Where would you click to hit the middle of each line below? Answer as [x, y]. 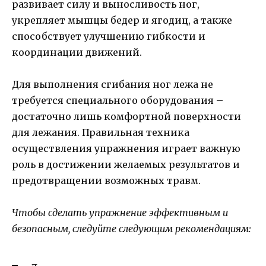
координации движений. [77, 53]
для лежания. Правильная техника [101, 133]
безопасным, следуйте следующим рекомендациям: [132, 229]
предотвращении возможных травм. [106, 181]
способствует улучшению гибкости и [109, 37]
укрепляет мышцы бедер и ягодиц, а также [122, 20]
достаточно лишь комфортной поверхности [126, 117]
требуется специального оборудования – [118, 101]
